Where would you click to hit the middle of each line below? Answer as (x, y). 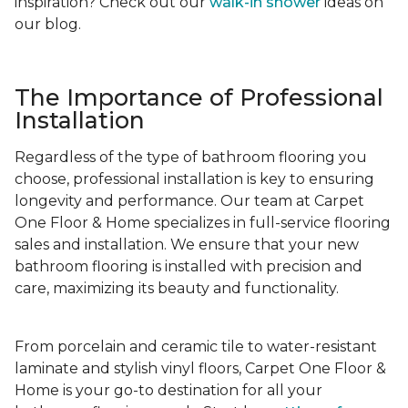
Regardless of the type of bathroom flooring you (191, 158)
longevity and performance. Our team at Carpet (189, 201)
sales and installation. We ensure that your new (187, 245)
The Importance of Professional (199, 98)
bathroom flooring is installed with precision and (189, 267)
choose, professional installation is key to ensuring (194, 179)
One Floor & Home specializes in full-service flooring (203, 223)
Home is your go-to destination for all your (168, 391)
